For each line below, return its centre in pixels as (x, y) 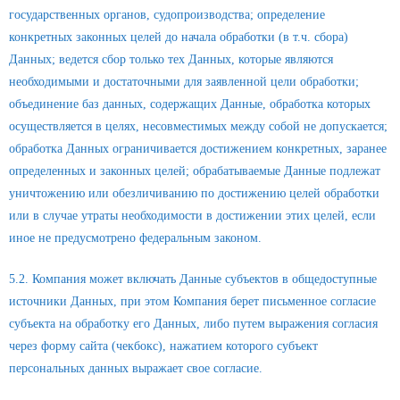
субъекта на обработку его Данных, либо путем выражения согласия (193, 324)
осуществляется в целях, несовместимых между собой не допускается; (198, 126)
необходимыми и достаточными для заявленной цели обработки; (184, 81)
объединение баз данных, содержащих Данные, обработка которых (190, 104)
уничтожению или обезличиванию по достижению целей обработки (194, 193)
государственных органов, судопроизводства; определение (167, 14)
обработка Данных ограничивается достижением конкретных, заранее (198, 148)
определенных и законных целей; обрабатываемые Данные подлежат (195, 171)
